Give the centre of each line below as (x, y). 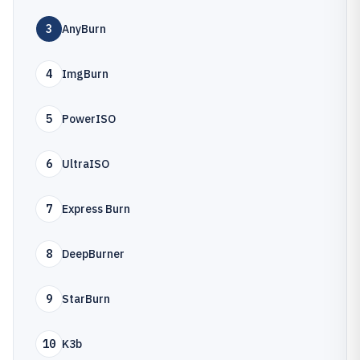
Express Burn (96, 209)
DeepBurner (93, 254)
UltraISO (86, 164)
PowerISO (89, 119)
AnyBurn (84, 29)
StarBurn (86, 299)
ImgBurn (85, 74)
